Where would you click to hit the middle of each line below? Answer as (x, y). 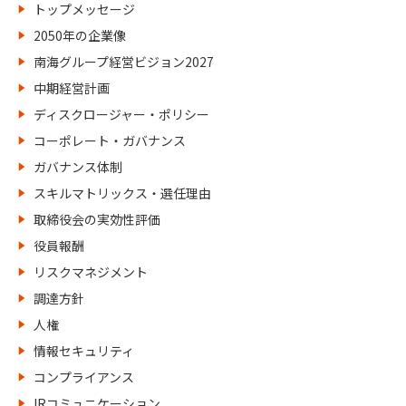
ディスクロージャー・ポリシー (121, 114)
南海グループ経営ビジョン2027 (124, 62)
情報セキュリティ (84, 351)
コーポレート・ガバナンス (110, 140)
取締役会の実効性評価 (97, 219)
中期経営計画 (72, 88)
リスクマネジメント (91, 272)
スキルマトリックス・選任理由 (122, 193)
